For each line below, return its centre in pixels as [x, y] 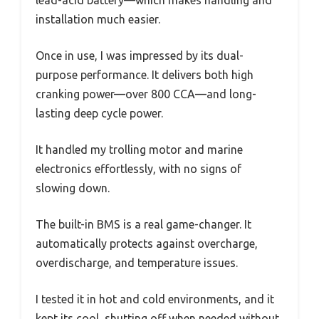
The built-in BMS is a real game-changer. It [143, 225]
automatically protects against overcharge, [147, 244]
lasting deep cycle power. [99, 114]
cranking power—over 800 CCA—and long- [146, 94]
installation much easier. [98, 20]
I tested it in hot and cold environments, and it [155, 299]
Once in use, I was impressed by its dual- [140, 56]
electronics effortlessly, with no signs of [138, 169]
